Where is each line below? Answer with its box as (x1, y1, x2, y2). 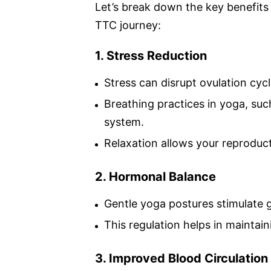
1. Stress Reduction (95, 48, 207, 63)
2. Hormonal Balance (95, 169, 216, 184)
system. (104, 115, 144, 128)
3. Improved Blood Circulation (95, 250, 268, 266)
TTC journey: (95, 18, 161, 31)
